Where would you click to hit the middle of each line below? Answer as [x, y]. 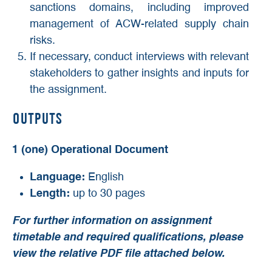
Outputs [37, 120]
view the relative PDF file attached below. [120, 253]
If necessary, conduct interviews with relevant [139, 57]
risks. [42, 41]
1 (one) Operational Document [90, 150]
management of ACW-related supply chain [139, 25]
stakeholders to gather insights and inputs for [139, 74]
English [106, 177]
